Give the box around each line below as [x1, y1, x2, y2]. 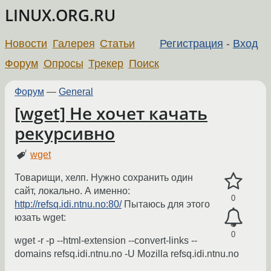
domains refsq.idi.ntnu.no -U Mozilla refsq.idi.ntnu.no [15, 249, 239, 260]
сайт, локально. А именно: [15, 186, 130, 197]
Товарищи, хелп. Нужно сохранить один [15, 172, 193, 183]
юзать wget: [15, 212, 66, 223]
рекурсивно [15, 122, 115, 145]
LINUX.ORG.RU [5, 5, 116, 26]
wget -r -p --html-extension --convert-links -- [15, 235, 197, 246]
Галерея [52, 37, 95, 50]
